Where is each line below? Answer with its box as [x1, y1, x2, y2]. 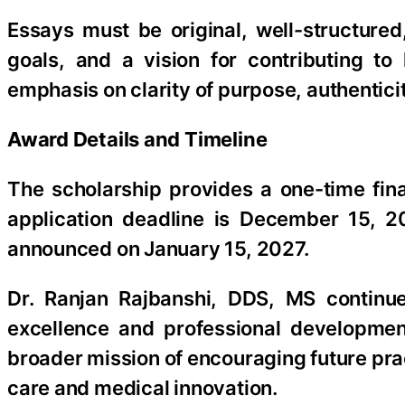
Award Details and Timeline [7, 127, 268, 151]
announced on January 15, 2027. [7, 236, 309, 260]
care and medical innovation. [7, 375, 278, 400]
